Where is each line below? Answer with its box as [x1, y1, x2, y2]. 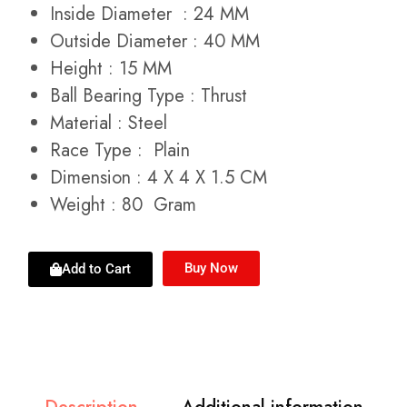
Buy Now [184, 259, 238, 276]
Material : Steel [50, 109, 167, 136]
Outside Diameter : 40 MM [50, 27, 260, 55]
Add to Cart [62, 260, 131, 277]
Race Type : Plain [50, 136, 190, 164]
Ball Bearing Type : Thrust [50, 82, 247, 109]
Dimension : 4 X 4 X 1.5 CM [50, 164, 267, 191]
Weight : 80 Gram [50, 191, 196, 218]
